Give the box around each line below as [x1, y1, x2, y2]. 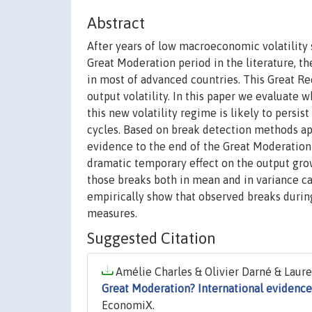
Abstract [87, 14, 145, 33]
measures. [87, 207, 137, 220]
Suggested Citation [87, 229, 216, 248]
